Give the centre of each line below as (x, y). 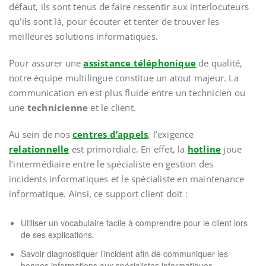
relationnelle (39, 149)
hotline (204, 149)
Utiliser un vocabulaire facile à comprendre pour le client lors (134, 223)
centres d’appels (110, 134)
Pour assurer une (46, 63)
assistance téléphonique (140, 63)
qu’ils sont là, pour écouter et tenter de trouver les (114, 21)
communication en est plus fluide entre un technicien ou (127, 93)
